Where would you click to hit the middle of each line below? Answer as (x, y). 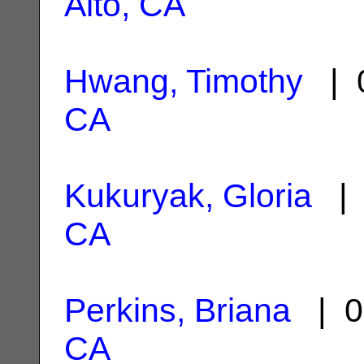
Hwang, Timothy (184, 81)
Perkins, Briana (178, 310)
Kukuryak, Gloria (188, 195)
